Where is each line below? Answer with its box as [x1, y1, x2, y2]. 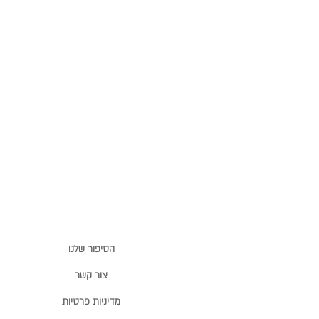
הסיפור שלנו [68, 243, 115, 256]
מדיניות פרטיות [62, 296, 120, 309]
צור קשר [75, 269, 108, 283]
